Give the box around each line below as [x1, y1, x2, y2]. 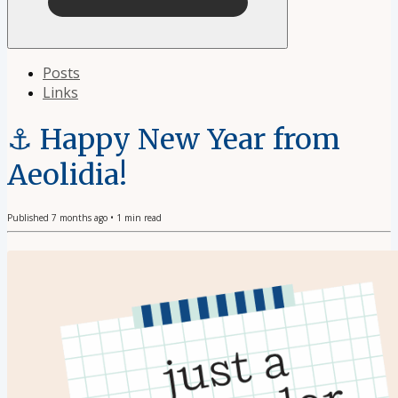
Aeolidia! [7, 156, 127, 193]
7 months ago [52, 211, 107, 225]
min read [122, 211, 162, 225]
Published [7, 211, 52, 225]
